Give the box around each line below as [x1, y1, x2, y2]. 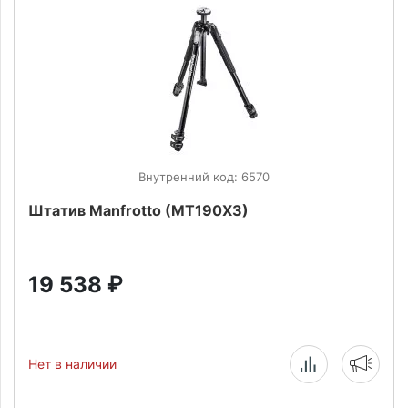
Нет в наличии [28, 356, 117, 372]
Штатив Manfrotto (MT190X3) [28, 201, 249, 219]
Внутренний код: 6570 [138, 169, 270, 184]
